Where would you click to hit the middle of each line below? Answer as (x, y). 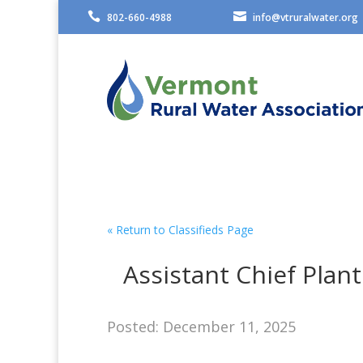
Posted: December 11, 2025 (201, 327)
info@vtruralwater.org (305, 17)
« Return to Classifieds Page (180, 229)
